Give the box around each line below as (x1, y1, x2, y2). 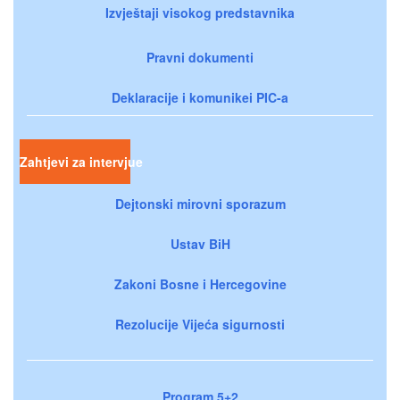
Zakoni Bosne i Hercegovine (113, 274, 287, 293)
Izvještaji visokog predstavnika (105, 3, 295, 21)
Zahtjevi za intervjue (19, 152, 143, 171)
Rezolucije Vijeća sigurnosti (115, 314, 285, 333)
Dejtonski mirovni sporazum (114, 194, 286, 212)
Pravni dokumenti (146, 47, 254, 66)
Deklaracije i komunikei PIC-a (112, 87, 288, 106)
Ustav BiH (170, 234, 230, 253)
